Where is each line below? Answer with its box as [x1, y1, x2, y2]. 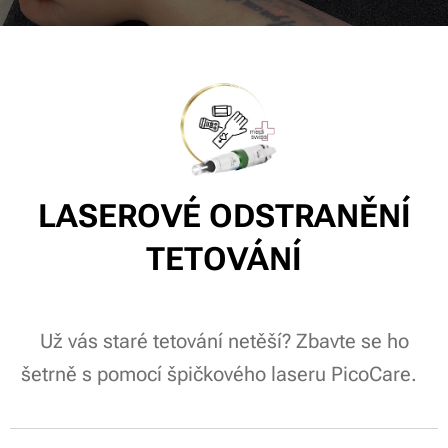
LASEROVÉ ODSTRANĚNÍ [37, 197, 411, 236]
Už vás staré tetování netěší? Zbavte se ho [39, 330, 409, 354]
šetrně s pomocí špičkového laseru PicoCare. [21, 363, 427, 387]
